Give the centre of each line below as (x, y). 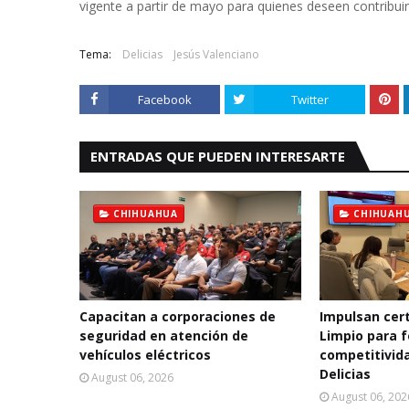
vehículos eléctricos (145, 355)
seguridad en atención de (164, 336)
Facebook (164, 100)
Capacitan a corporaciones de (178, 316)
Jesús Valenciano (216, 54)
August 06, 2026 (132, 378)
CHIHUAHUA (146, 214)
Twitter (309, 100)
